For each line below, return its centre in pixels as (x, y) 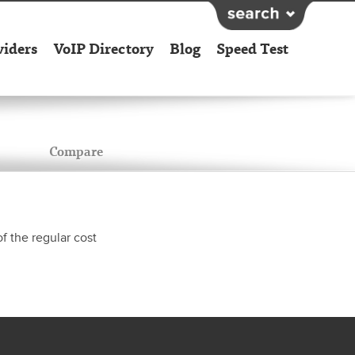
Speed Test (252, 48)
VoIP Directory (103, 48)
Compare (76, 151)
